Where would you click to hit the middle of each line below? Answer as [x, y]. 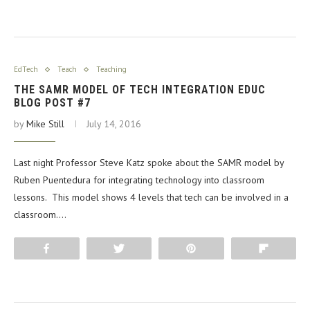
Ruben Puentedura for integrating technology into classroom [139, 180]
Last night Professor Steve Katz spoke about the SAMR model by [149, 163]
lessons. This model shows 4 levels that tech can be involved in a [151, 198]
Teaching [111, 70]
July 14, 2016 [114, 124]
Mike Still [45, 124]
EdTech [26, 70]
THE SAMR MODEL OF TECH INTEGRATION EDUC [140, 90]
